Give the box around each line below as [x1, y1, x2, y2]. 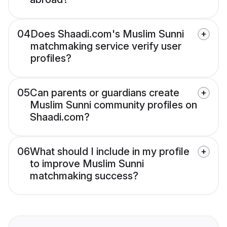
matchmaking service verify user [30, 40, 181, 53]
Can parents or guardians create [30, 87, 179, 99]
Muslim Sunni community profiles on [30, 99, 197, 111]
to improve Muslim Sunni [30, 158, 144, 170]
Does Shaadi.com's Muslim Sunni [30, 28, 184, 41]
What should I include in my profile [30, 145, 190, 158]
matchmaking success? [30, 170, 138, 182]
